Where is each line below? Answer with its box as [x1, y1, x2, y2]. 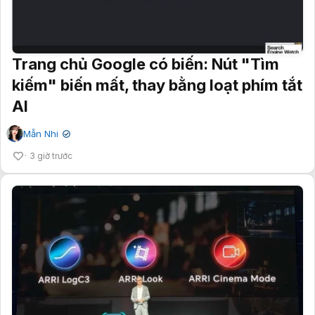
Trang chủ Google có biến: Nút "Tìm [12, 54, 279, 73]
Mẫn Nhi [23, 127, 58, 139]
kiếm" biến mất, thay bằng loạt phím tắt [12, 75, 302, 94]
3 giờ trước [30, 150, 72, 161]
